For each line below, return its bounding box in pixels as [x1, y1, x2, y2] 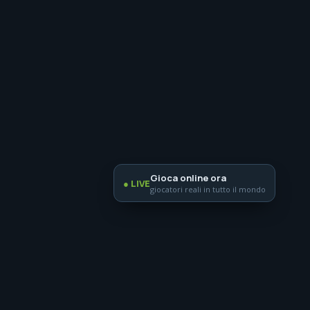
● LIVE [123, 176, 150, 190]
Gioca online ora [150, 172, 226, 184]
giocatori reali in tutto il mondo [150, 184, 266, 194]
